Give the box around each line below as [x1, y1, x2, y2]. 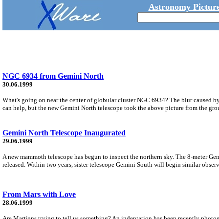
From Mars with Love [2, 190, 76, 198]
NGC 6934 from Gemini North [2, 71, 104, 80]
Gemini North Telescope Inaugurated [2, 128, 126, 137]
